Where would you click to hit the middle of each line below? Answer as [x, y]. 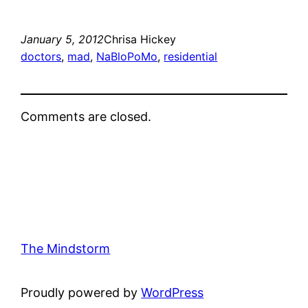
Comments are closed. [86, 116]
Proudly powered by [81, 292]
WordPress [173, 292]
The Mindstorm [66, 248]
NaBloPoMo [127, 56]
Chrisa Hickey [140, 39]
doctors [41, 56]
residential [191, 56]
